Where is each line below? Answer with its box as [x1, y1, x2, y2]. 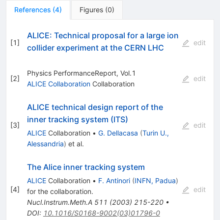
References [14, 5, 51, 14]
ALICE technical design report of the [27, 102, 163, 112]
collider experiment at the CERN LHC [27, 42, 164, 53]
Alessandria [27, 139, 64, 148]
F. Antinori [98, 176, 130, 185]
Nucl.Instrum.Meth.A [27, 197, 92, 206]
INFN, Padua [134, 176, 176, 185]
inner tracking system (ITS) [27, 114, 128, 124]
